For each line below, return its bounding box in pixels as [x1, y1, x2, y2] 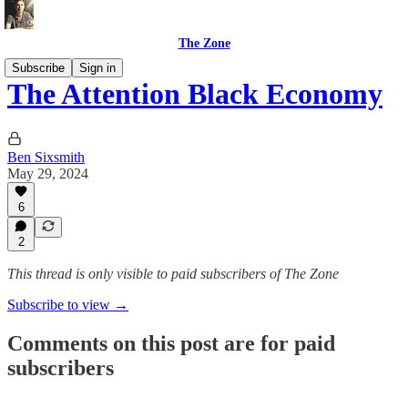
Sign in [79, 61, 116, 75]
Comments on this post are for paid [7, 331, 335, 355]
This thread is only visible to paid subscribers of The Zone [7, 266, 339, 281]
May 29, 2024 [7, 165, 88, 181]
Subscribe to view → [7, 297, 128, 312]
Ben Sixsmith [7, 148, 85, 165]
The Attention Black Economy [7, 77, 382, 111]
